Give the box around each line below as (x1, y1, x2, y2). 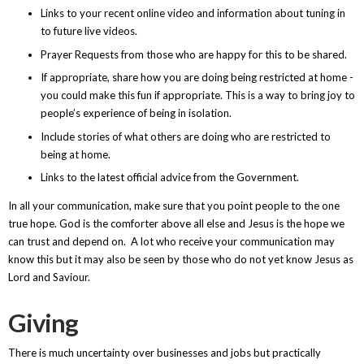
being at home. (40, 147, 110, 161)
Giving (7, 307, 78, 338)
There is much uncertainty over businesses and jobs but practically (7, 346, 321, 360)
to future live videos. (40, 24, 137, 38)
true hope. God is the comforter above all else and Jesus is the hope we (7, 217, 344, 231)
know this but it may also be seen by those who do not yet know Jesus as (7, 253, 353, 266)
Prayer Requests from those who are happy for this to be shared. (40, 47, 347, 61)
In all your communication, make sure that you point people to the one (7, 199, 340, 213)
